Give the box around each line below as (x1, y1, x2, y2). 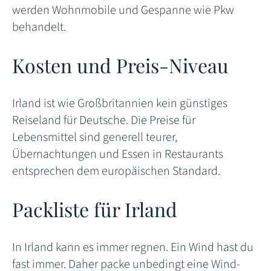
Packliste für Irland (12, 195, 177, 222)
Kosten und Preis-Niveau (12, 51, 229, 78)
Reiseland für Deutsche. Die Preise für (12, 111, 195, 129)
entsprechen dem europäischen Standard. (12, 162, 220, 180)
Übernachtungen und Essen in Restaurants (12, 145, 223, 163)
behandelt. (12, 18, 66, 36)
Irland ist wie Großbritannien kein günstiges (12, 94, 227, 112)
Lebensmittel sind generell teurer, (12, 128, 177, 146)
